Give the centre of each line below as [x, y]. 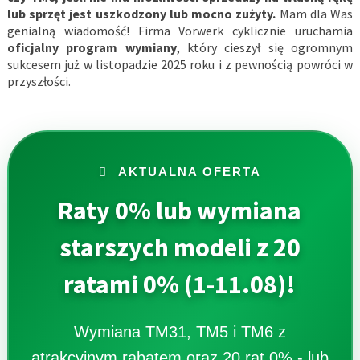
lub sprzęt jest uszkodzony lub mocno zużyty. [143, 14]
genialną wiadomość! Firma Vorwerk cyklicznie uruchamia [180, 31]
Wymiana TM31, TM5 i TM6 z [180, 332]
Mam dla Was [316, 14]
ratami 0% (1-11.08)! [180, 285]
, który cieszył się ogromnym [265, 48]
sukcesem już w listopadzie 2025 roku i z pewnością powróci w [180, 65]
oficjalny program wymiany [92, 48]
